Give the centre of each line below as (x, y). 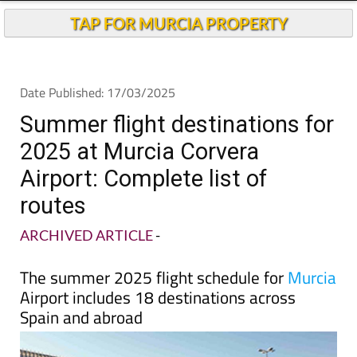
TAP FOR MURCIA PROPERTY (178, 23)
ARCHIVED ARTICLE (86, 235)
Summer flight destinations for (177, 124)
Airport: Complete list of (143, 178)
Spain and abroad (81, 317)
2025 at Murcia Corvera (139, 151)
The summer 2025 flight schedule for (154, 277)
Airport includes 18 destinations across (158, 297)
